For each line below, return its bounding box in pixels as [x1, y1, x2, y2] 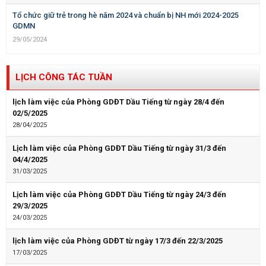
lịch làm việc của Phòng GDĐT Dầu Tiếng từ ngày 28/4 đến [12, 97, 224, 107]
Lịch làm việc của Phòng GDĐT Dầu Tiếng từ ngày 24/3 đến [12, 190, 226, 199]
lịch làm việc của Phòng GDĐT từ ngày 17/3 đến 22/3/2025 [12, 236, 223, 246]
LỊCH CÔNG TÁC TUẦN [15, 72, 112, 83]
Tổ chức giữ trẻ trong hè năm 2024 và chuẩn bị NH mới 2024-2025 [12, 11, 239, 20]
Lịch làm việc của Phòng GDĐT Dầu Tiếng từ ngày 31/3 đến [12, 144, 226, 153]
